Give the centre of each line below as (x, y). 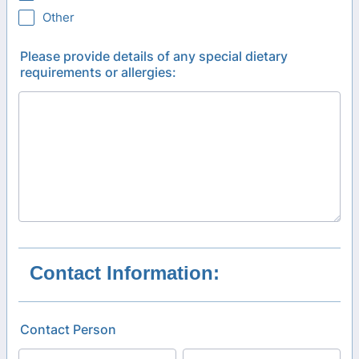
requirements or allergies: (98, 72)
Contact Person (68, 329)
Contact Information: (125, 273)
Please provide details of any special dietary (154, 56)
